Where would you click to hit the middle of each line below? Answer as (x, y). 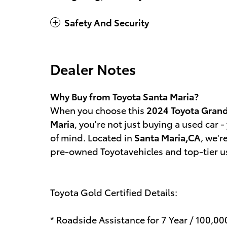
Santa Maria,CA (167, 137)
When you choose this (98, 110)
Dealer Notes (93, 69)
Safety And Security (107, 22)
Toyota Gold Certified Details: (114, 192)
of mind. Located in (92, 137)
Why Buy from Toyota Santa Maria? (124, 96)
